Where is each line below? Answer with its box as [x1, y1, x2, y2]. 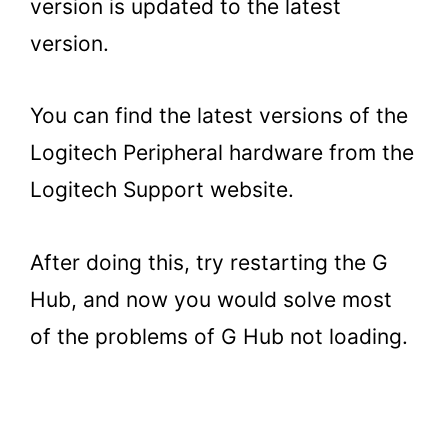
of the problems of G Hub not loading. [30, 323, 408, 349]
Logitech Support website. [30, 177, 294, 203]
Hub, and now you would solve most [30, 286, 392, 312]
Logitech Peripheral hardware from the [30, 140, 414, 166]
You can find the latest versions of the [30, 103, 408, 129]
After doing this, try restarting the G [30, 249, 388, 275]
